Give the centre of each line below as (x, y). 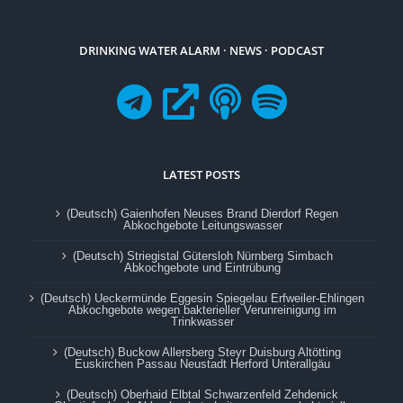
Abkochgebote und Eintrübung (202, 267)
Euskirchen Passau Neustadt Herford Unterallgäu (202, 363)
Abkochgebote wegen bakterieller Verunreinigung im (202, 309)
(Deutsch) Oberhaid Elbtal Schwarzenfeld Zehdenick (202, 394)
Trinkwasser (202, 321)
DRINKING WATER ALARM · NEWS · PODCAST (201, 50)
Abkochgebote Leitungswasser (202, 225)
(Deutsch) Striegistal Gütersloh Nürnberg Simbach (202, 255)
